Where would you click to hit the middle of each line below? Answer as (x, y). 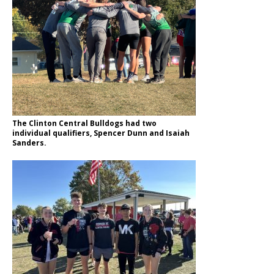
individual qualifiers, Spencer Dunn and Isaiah (101, 133)
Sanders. (29, 143)
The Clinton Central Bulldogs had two (84, 123)
